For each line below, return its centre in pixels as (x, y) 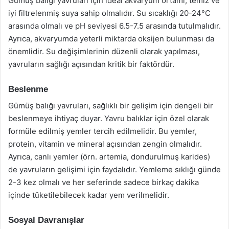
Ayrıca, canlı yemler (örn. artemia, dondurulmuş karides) (109, 157)
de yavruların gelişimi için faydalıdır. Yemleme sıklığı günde (114, 169)
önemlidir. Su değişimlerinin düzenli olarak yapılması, (104, 51)
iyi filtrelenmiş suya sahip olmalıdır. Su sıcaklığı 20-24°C (109, 13)
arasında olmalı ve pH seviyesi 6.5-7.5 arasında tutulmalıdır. (114, 26)
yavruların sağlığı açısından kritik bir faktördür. (91, 64)
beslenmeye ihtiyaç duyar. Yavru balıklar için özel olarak (109, 118)
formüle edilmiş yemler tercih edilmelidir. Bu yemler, (102, 131)
